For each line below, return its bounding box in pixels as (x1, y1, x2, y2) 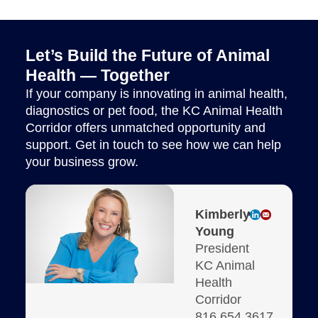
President (195, 241, 250, 256)
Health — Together (26, 65, 170, 84)
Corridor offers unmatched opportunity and (26, 120, 265, 135)
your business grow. (26, 154, 138, 169)
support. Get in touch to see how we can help (26, 137, 281, 152)
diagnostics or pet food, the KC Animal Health (26, 103, 283, 118)
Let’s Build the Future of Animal (26, 45, 270, 65)
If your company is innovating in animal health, (26, 86, 287, 101)
